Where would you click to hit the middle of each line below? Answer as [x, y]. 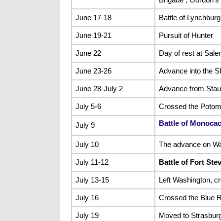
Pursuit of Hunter [186, 35]
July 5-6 [88, 106]
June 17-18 [93, 17]
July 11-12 [92, 162]
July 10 [87, 144]
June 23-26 [93, 71]
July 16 [87, 197]
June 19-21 [93, 35]
